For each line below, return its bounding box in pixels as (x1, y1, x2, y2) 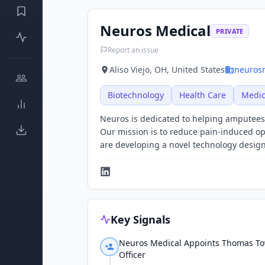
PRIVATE (216, 26, 244, 35)
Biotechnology (108, 89, 164, 101)
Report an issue (108, 44, 159, 55)
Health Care (179, 89, 226, 101)
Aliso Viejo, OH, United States (109, 64, 225, 75)
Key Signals (111, 212, 170, 227)
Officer (119, 249, 146, 260)
